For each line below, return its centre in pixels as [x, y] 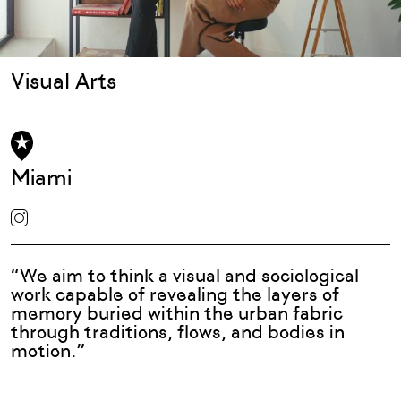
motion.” [48, 351]
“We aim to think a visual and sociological [185, 276]
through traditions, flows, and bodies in [178, 332]
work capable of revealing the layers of [175, 294]
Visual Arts [64, 81]
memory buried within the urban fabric [177, 313]
